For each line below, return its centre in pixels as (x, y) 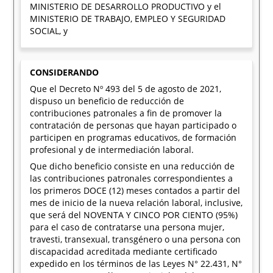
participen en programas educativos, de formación (133, 137)
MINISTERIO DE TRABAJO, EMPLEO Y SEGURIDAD (128, 19)
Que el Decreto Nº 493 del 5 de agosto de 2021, (126, 89)
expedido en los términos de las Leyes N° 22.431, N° (136, 264)
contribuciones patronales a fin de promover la (126, 113)
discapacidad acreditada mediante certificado (124, 251)
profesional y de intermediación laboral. (112, 150)
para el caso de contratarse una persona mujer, (127, 227)
